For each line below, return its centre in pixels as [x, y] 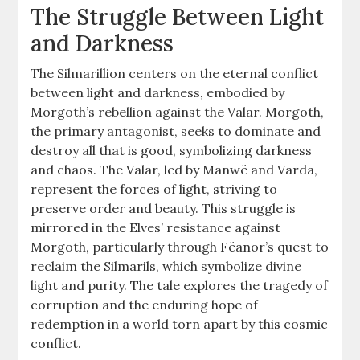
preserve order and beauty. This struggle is [164, 208]
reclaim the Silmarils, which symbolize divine [166, 266]
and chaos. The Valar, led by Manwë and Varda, [174, 169]
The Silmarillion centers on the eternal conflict [175, 73]
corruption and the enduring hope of [145, 304]
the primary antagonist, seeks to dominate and [176, 131]
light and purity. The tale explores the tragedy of [180, 285]
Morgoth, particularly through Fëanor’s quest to [180, 246]
